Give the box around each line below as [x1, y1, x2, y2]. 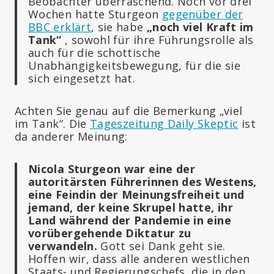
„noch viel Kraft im [146, 19, 254, 34]
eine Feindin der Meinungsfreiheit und [28, 187, 245, 202]
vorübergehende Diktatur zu [28, 225, 191, 240]
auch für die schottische [28, 45, 161, 60]
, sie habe [91, 19, 147, 34]
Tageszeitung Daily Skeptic [90, 116, 239, 131]
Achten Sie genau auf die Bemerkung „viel [15, 103, 243, 118]
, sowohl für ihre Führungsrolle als [65, 32, 254, 47]
